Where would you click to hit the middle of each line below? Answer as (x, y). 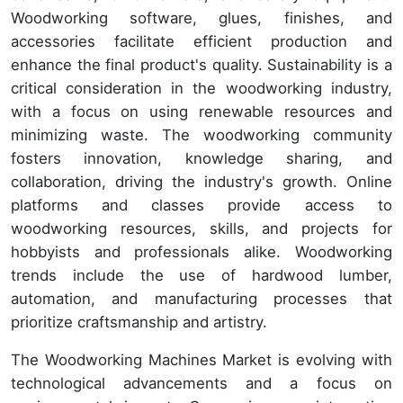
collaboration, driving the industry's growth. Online (201, 181)
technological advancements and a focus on (201, 383)
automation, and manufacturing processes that (201, 298)
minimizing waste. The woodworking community (201, 134)
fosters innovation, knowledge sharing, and (201, 158)
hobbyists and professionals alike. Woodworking (201, 251)
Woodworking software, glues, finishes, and (201, 18)
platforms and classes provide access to (201, 205)
